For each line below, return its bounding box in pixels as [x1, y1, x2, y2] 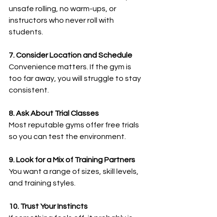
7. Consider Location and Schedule [9, 51, 132, 59]
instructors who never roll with [9, 16, 115, 24]
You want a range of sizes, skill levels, [9, 168, 140, 175]
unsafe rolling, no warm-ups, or [9, 5, 118, 13]
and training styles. [9, 179, 76, 187]
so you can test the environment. [9, 133, 126, 140]
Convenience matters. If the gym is [9, 63, 133, 71]
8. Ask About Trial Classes [9, 109, 99, 117]
